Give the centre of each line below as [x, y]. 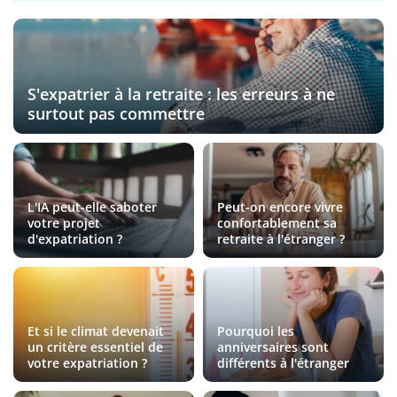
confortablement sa [277, 223]
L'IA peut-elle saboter [92, 207]
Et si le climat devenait [96, 331]
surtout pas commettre [116, 114]
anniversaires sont [273, 347]
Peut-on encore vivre [280, 207]
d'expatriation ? [75, 239]
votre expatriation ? [87, 363]
